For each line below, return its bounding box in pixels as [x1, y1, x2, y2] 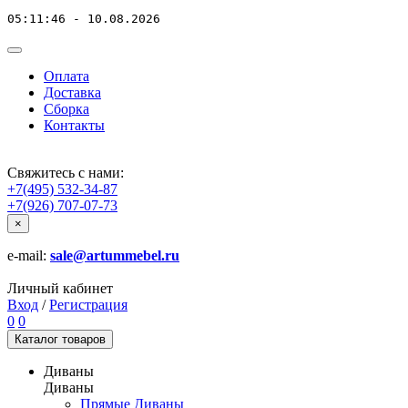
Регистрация [49, 297, 127, 312]
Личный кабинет [7, 280, 113, 296]
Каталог [15, 332, 58, 346]
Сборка [44, 101, 89, 117]
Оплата [44, 68, 89, 84]
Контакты [44, 117, 105, 133]
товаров [58, 332, 106, 346]
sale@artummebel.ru [50, 248, 179, 263]
